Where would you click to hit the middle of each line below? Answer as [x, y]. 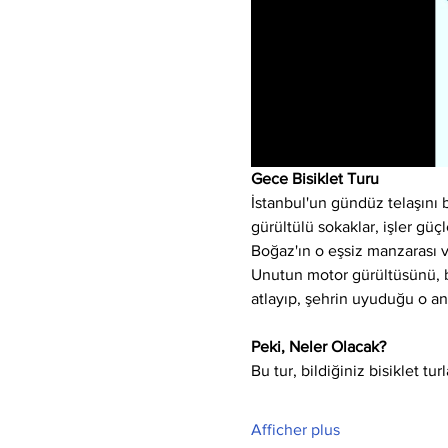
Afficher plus [295, 430]
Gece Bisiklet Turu [314, 179]
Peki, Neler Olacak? [318, 347]
